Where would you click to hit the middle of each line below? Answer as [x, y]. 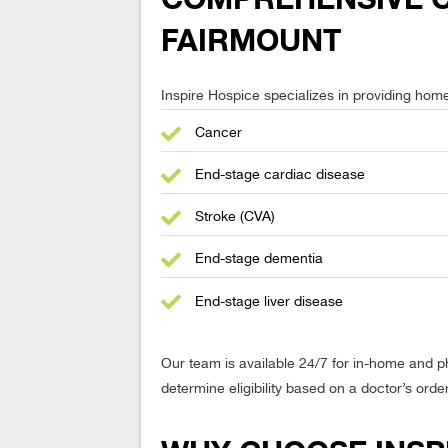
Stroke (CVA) [235, 217]
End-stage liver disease [269, 302]
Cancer [219, 133]
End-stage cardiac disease [280, 175]
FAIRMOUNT [251, 41]
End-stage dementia [259, 259]
